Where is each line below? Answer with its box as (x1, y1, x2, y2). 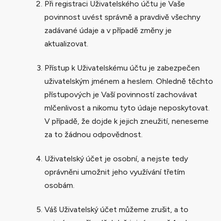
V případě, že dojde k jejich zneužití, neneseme (44, 116, 209, 126)
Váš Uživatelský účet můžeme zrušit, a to (44, 204, 188, 214)
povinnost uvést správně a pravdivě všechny (44, 12, 200, 22)
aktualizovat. (44, 38, 88, 48)
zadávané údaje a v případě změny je (44, 25, 172, 35)
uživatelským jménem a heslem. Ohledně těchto (44, 76, 213, 86)
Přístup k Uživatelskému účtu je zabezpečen (44, 63, 200, 73)
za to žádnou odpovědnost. (44, 129, 143, 139)
